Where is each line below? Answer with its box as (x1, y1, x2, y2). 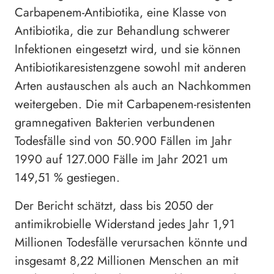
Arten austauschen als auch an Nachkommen (15, 77, 251, 95)
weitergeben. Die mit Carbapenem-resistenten (15, 95, 251, 114)
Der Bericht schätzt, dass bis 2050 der (15, 197, 213, 215)
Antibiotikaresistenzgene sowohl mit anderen (15, 59, 246, 77)
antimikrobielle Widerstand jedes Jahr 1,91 (15, 215, 235, 234)
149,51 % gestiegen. (15, 169, 120, 187)
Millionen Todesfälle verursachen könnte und (15, 234, 247, 252)
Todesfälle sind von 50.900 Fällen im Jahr (15, 132, 232, 150)
